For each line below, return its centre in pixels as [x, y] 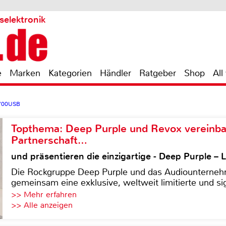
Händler [116, 73]
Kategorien [70, 73]
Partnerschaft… [49, 140]
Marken [25, 73]
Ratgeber [158, 73]
